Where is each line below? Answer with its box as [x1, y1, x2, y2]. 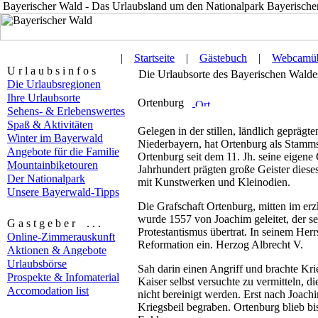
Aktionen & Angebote [7, 244, 106, 256]
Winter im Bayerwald [7, 132, 103, 144]
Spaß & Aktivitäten [7, 119, 93, 131]
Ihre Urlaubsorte [7, 92, 80, 104]
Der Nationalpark [7, 172, 85, 185]
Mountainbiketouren [7, 159, 98, 171]
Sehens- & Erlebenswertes [7, 105, 125, 117]
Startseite [134, 52, 175, 64]
